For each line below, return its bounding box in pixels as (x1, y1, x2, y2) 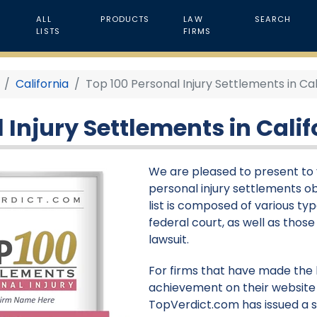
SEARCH (254, 13, 292, 25)
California (16, 75, 69, 92)
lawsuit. (149, 231, 190, 248)
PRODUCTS (100, 13, 150, 25)
